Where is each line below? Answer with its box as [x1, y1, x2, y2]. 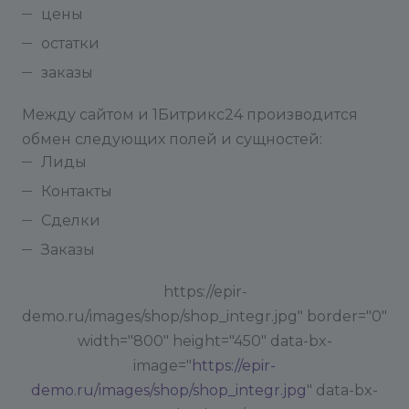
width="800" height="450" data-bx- [77, 332, 332, 350]
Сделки [41, 212, 100, 229]
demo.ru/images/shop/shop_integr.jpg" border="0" [22, 308, 387, 325]
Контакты [41, 183, 112, 200]
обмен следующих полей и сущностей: [22, 131, 322, 148]
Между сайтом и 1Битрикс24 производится [22, 106, 358, 123]
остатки [41, 35, 100, 52]
